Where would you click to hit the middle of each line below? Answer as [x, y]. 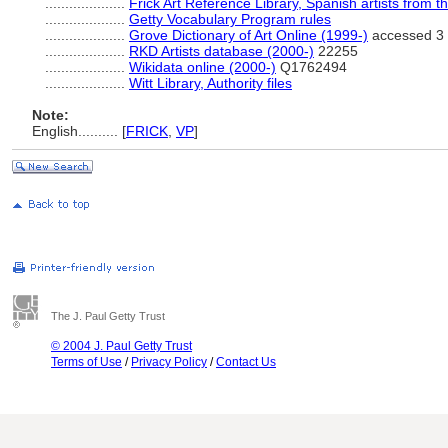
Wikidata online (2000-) [202, 67]
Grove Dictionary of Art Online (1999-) [248, 35]
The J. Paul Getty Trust [108, 316]
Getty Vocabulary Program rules [230, 19]
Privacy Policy [169, 362]
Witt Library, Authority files [210, 83]
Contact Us [246, 362]
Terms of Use [86, 362]
